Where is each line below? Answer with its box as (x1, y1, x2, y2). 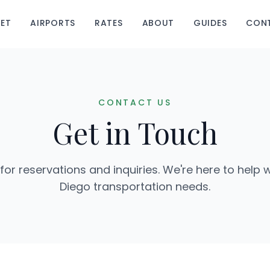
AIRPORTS (30, 17, 75, 29)
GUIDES (193, 17, 227, 29)
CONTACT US (98, 96, 172, 108)
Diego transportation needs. (60, 179, 210, 194)
